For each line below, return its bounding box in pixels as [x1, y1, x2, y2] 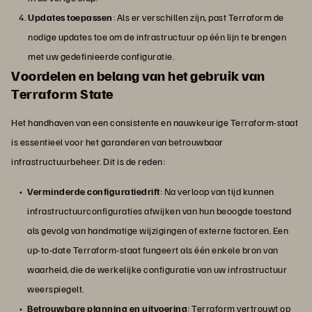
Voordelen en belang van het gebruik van [11, 66, 265, 85]
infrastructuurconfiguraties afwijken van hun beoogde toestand [27, 205, 292, 217]
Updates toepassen [28, 11, 113, 24]
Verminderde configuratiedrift [27, 185, 160, 198]
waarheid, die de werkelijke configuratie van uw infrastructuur [27, 263, 287, 276]
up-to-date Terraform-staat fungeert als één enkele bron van [27, 244, 279, 256]
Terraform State [11, 84, 114, 103]
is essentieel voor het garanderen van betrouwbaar [11, 136, 224, 148]
